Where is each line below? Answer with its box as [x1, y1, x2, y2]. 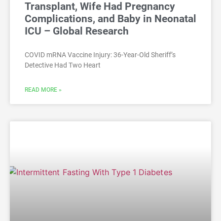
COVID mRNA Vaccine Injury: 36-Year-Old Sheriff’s [25, 50, 176, 59]
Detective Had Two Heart [25, 61, 101, 69]
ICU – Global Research [25, 25, 129, 37]
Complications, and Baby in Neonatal [25, 12, 196, 25]
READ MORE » [25, 86, 62, 93]
